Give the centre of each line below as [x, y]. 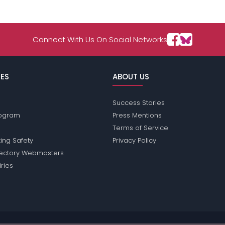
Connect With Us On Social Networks [100, 40]
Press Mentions [137, 116]
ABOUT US [131, 77]
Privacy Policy [134, 141]
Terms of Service [140, 128]
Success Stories [138, 103]
